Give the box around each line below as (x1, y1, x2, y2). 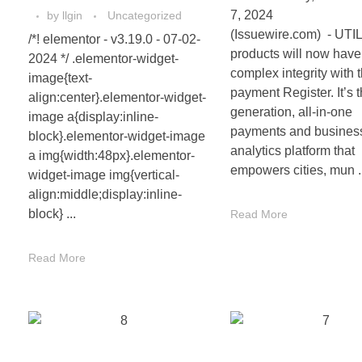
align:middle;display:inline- (28, 187, 182, 202)
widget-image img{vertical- (28, 168, 179, 183)
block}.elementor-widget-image (28, 129, 205, 144)
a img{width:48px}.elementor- (28, 149, 195, 163)
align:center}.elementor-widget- (28, 90, 206, 105)
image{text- (28, 71, 92, 86)
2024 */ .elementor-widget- (28, 52, 179, 66)
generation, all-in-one (230, 105, 353, 120)
